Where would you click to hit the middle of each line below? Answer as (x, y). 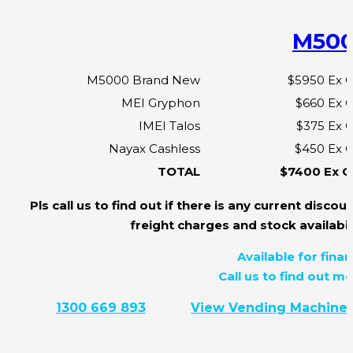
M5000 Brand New (143, 80)
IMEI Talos (169, 126)
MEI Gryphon (161, 103)
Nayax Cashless (154, 149)
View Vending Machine (269, 308)
